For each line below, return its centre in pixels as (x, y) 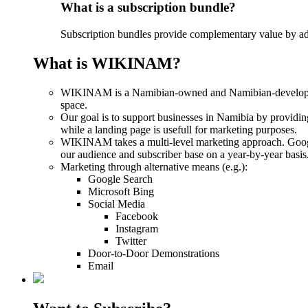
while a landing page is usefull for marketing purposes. (179, 129)
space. (74, 104)
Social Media (117, 203)
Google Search (120, 179)
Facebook (137, 216)
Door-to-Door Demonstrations (154, 253)
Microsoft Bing (121, 191)
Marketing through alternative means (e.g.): (154, 166)
